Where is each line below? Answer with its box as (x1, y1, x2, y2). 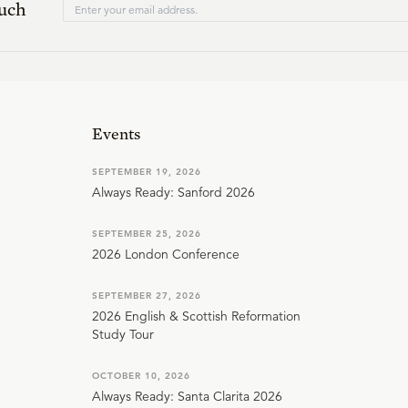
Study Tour (92, 326, 154, 342)
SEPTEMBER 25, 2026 (92, 228, 201, 240)
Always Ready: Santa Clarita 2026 (92, 388, 282, 404)
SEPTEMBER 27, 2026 (92, 290, 201, 301)
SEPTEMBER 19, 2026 (92, 166, 201, 178)
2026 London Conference (92, 246, 240, 262)
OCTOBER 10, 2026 (92, 370, 190, 382)
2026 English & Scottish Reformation (92, 308, 301, 324)
